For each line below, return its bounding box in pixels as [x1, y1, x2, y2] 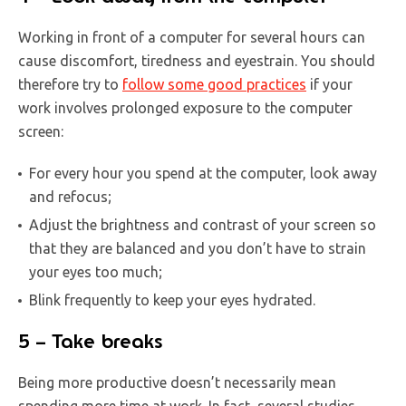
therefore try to [18, 75, 122, 92]
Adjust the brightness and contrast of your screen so [29, 216, 376, 233]
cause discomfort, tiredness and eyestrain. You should [18, 52, 375, 69]
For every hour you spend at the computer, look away [29, 164, 377, 181]
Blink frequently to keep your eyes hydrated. [29, 291, 315, 308]
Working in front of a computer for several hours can [18, 28, 365, 45]
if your [306, 75, 353, 92]
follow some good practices [122, 75, 306, 92]
